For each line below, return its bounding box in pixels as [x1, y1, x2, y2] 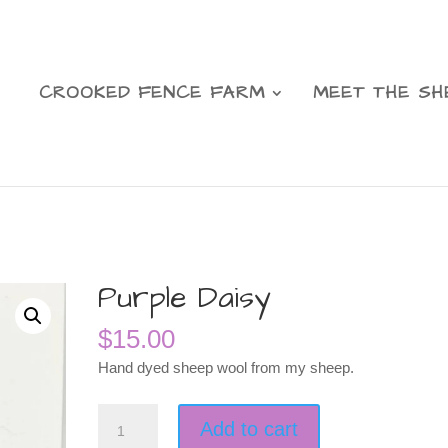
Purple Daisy [98, 277, 271, 319]
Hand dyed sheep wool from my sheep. [98, 359, 355, 376]
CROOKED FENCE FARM [39, 80, 265, 105]
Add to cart [200, 418, 299, 440]
